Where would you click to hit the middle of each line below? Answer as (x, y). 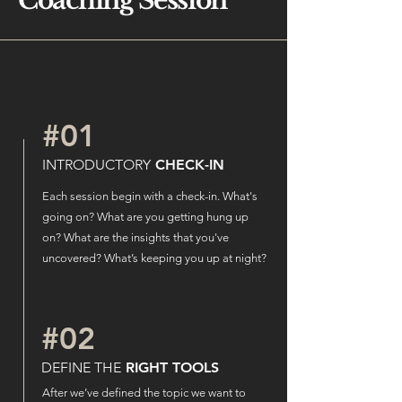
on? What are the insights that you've (135, 237)
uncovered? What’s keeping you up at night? (154, 258)
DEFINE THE (81, 367)
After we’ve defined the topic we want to (144, 393)
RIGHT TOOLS (170, 367)
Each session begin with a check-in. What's (150, 196)
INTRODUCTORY (96, 165)
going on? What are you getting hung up (145, 217)
